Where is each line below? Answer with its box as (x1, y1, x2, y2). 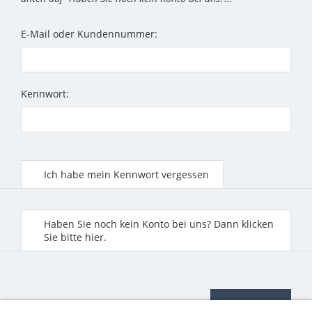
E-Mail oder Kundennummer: (21, 27, 157, 41)
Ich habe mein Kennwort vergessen (44, 168, 209, 182)
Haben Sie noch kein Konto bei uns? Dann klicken (44, 217, 274, 231)
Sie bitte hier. (44, 231, 107, 244)
